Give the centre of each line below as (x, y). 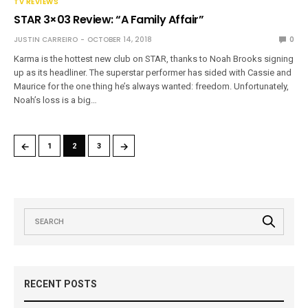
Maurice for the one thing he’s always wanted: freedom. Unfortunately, (152, 86)
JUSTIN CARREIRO (46, 39)
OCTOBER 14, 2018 (120, 39)
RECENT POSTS (60, 284)
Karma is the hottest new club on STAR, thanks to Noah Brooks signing (154, 58)
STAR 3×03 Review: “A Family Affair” (109, 19)
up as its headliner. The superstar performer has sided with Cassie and (153, 72)
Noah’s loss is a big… (56, 100)
